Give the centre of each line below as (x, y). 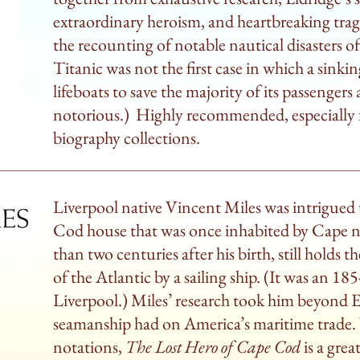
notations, (89, 347)
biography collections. (127, 138)
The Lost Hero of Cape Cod (213, 347)
